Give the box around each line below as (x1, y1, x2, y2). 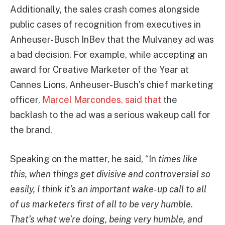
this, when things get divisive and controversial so (10, 169, 210, 180)
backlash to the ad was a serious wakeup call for (10, 109, 210, 121)
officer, (10, 94, 42, 105)
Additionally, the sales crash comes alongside (10, 4, 200, 15)
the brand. (10, 125, 52, 136)
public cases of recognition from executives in (10, 19, 201, 30)
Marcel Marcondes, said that (42, 94, 161, 105)
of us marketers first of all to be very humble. (10, 199, 193, 210)
